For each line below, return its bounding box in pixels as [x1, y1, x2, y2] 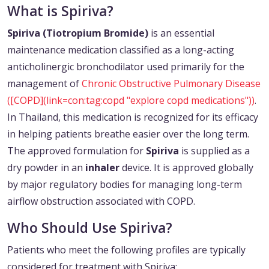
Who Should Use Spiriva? [7, 219, 172, 238]
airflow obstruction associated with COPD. [7, 195, 195, 208]
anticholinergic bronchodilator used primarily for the [7, 60, 244, 74]
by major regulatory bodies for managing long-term [7, 178, 242, 192]
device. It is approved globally [119, 161, 253, 175]
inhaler [85, 161, 119, 175]
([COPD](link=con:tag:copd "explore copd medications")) [7, 94, 255, 107]
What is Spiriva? [7, 2, 113, 21]
